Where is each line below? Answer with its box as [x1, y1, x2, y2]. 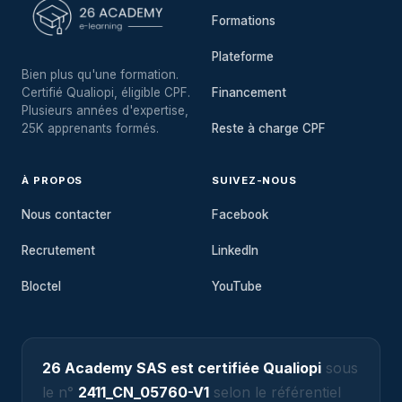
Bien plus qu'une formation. [22, 67, 179, 82]
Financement [212, 85, 286, 100]
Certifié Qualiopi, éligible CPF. [22, 85, 190, 100]
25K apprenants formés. [22, 121, 159, 135]
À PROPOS [22, 174, 83, 187]
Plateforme [212, 49, 274, 64]
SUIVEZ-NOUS [212, 174, 298, 187]
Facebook [212, 207, 268, 222]
